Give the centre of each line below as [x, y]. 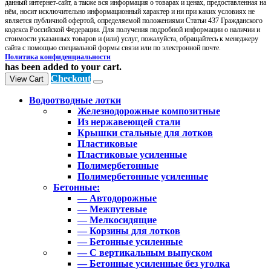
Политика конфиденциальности [58, 57]
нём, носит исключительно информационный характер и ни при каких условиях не [130, 11]
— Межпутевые [112, 209]
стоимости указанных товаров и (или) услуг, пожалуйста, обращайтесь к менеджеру [132, 38]
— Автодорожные [117, 198]
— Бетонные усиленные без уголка [154, 263]
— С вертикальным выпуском [145, 252]
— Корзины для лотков [129, 230]
